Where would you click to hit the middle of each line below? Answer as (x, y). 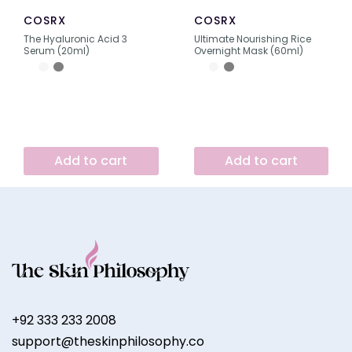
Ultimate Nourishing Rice (252, 39)
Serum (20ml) (57, 51)
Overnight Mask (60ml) (248, 51)
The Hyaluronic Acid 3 (75, 39)
